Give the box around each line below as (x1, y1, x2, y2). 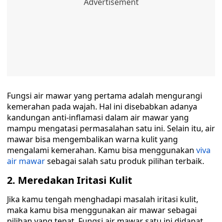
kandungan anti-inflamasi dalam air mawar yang (7, 112, 189, 123)
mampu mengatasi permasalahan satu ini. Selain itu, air (7, 123, 215, 134)
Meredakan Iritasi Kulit (18, 173, 135, 187)
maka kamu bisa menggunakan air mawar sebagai (7, 205, 197, 216)
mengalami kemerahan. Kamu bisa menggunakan (7, 145, 196, 156)
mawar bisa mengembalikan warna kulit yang (7, 134, 178, 145)
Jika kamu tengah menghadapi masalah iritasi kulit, (7, 194, 198, 205)
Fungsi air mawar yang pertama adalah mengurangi (7, 90, 202, 101)
